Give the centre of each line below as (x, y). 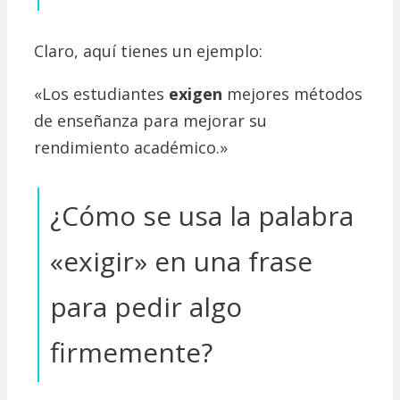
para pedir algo (146, 307)
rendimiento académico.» (131, 148)
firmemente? (131, 353)
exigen (196, 94)
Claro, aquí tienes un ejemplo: (148, 51)
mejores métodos (292, 94)
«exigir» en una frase (181, 262)
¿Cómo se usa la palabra (202, 216)
